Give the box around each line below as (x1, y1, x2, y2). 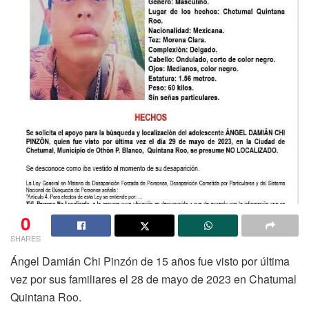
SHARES (10, 232, 41, 243)
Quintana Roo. (10, 288, 81, 305)
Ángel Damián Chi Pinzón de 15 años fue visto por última (10, 252, 290, 269)
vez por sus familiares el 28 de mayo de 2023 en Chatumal (10, 270, 297, 287)
